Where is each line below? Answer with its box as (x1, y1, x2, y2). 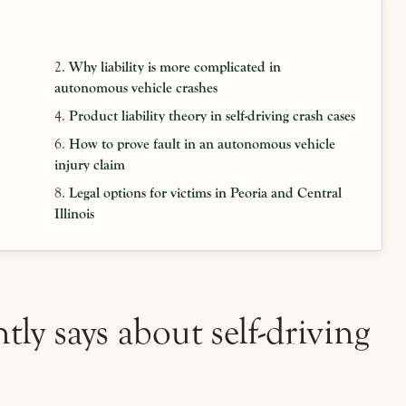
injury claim (53, 157, 125, 173)
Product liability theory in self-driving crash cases (68, 108, 355, 124)
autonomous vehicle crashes (53, 80, 217, 96)
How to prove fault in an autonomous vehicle (68, 136, 335, 152)
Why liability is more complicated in (68, 59, 281, 75)
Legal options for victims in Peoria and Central (68, 185, 342, 201)
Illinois (53, 206, 94, 222)
